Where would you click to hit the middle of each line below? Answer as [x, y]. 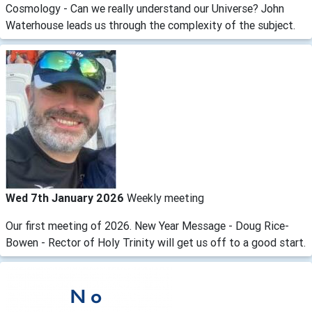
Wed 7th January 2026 [66, 197]
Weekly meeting [165, 197]
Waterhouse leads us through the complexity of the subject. [150, 25]
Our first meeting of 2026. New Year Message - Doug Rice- [147, 225]
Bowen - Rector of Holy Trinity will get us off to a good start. [156, 242]
